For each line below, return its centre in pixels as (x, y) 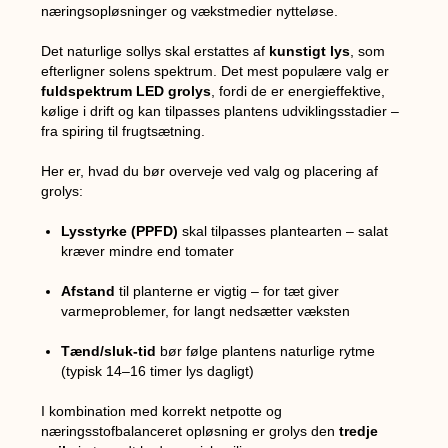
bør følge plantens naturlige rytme (266, 350)
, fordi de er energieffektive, (298, 90)
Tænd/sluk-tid (109, 350)
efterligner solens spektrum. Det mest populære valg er (215, 70)
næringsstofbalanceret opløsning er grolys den (190, 430)
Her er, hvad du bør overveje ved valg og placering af (210, 170)
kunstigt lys (310, 50)
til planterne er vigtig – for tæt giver (227, 290)
